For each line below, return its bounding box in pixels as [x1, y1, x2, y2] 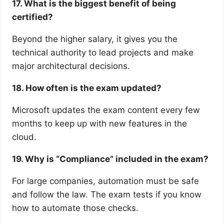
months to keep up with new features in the [12, 118, 187, 129]
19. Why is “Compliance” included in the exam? [12, 154, 209, 164]
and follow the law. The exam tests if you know [12, 189, 202, 200]
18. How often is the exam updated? [12, 83, 162, 93]
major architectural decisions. [12, 61, 130, 71]
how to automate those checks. [12, 203, 139, 213]
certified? [12, 12, 53, 22]
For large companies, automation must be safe [12, 176, 199, 186]
